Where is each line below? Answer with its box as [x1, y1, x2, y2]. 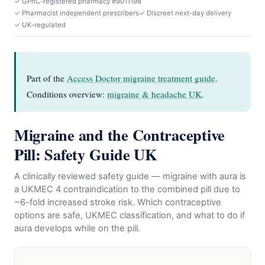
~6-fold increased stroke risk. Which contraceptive [14, 197, 221, 208]
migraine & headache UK [107, 88, 202, 100]
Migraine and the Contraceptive [14, 123, 225, 146]
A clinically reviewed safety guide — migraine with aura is [14, 171, 246, 182]
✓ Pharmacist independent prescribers [14, 8, 139, 17]
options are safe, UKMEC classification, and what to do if [14, 210, 245, 221]
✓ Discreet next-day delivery [139, 8, 231, 17]
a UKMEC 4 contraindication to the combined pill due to [14, 184, 240, 195]
